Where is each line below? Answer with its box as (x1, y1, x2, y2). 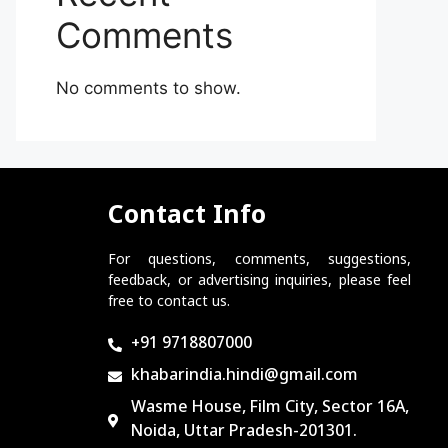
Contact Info (108, 200, 267, 233)
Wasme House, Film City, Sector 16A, (130, 397, 409, 419)
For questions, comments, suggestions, (108, 250, 411, 270)
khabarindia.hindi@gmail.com (130, 365, 358, 387)
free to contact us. (108, 292, 231, 312)
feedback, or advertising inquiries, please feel (108, 271, 411, 291)
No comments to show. (56, 77, 241, 98)
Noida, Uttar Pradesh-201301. (130, 421, 357, 443)
